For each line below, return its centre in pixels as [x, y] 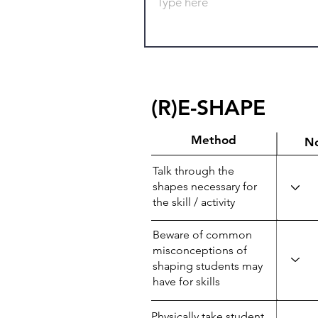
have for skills [186, 281]
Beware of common [202, 235]
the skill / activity [194, 202]
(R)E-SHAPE [208, 108]
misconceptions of [200, 250]
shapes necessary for [205, 186]
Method [214, 140]
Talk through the [193, 171]
